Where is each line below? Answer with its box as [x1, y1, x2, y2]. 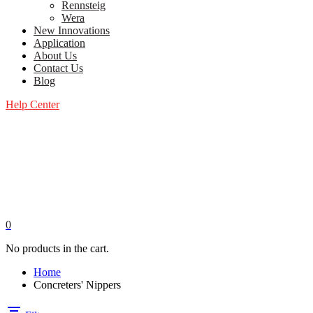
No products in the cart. [6, 242, 109, 254]
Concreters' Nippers [34, 279, 121, 291]
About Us [34, 50, 77, 61]
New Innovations [34, 24, 110, 36]
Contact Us [34, 62, 83, 74]
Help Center [6, 99, 59, 110]
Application [34, 37, 85, 49]
